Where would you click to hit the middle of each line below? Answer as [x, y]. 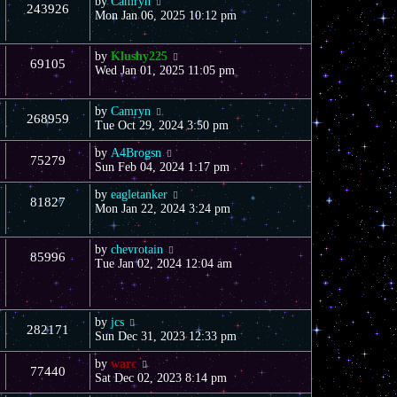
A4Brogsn [136, 152]
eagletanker [139, 194]
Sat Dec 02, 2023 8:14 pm [161, 378]
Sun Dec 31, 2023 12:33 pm [166, 336]
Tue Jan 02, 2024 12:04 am [163, 263]
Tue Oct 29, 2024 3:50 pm [162, 125]
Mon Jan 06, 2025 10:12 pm [166, 15]
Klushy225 [139, 56]
